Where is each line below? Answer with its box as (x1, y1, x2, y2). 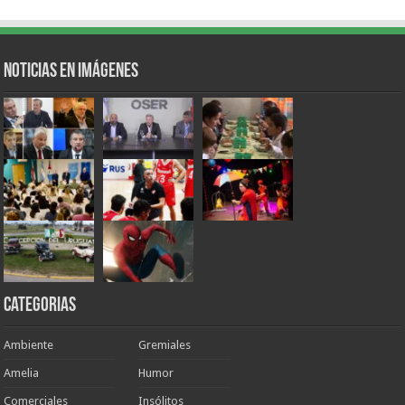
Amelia (4, 366, 40, 381)
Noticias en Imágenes (4, 61, 139, 82)
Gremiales (138, 338, 192, 353)
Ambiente (4, 338, 54, 353)
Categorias (4, 296, 77, 317)
